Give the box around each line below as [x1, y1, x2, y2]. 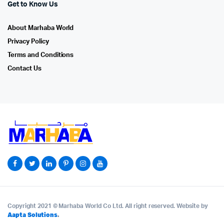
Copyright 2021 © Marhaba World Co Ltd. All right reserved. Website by [7, 203, 208, 209]
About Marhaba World [7, 25, 74, 32]
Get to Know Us [7, 1, 58, 8]
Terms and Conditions [7, 52, 74, 59]
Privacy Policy [7, 38, 49, 45]
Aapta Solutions [7, 210, 57, 219]
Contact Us [7, 65, 41, 72]
